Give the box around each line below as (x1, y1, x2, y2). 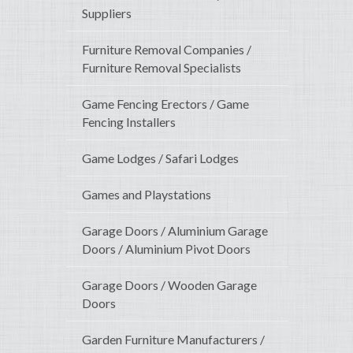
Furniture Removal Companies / (82, 42, 251, 58)
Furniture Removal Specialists (82, 60, 241, 76)
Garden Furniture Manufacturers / (82, 332, 265, 347)
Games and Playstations (82, 187, 211, 203)
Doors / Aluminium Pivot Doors (82, 241, 251, 257)
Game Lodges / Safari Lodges (82, 150, 239, 166)
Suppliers (82, 6, 132, 21)
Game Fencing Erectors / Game (82, 96, 249, 112)
